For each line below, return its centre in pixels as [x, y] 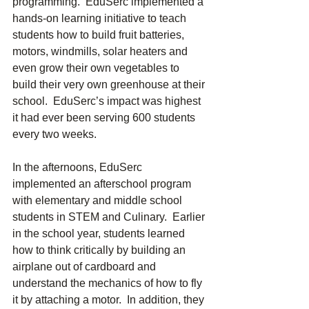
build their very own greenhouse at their [110, 85]
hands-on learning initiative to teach [101, 19]
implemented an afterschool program [103, 184]
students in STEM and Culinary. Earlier [110, 217]
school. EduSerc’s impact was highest [108, 101]
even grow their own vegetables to [97, 68]
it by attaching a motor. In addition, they [110, 300]
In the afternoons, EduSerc [79, 168]
